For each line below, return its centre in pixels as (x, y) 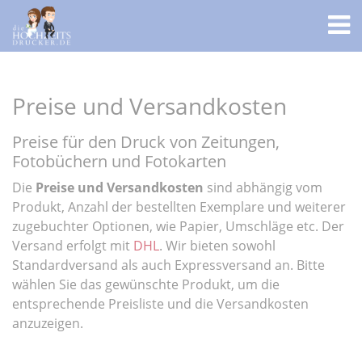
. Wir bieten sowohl (217, 246)
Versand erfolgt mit (73, 246)
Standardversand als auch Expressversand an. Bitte (168, 265)
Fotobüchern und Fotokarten (119, 161)
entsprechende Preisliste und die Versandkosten (160, 304)
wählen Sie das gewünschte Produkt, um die (146, 284)
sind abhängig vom (263, 187)
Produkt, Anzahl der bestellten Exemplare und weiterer (179, 207)
